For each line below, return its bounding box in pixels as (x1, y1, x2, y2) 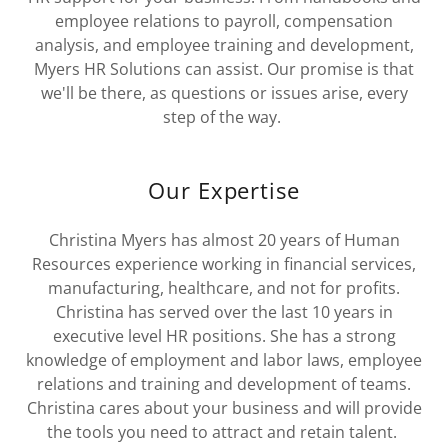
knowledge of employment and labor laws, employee (26, 348, 422, 371)
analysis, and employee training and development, (34, 33, 414, 56)
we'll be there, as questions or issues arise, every (40, 81, 408, 104)
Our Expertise (147, 174, 301, 205)
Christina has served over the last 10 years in (55, 300, 393, 323)
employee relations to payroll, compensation (55, 9, 393, 32)
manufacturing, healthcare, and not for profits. (48, 276, 400, 299)
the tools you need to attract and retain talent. (47, 420, 401, 443)
